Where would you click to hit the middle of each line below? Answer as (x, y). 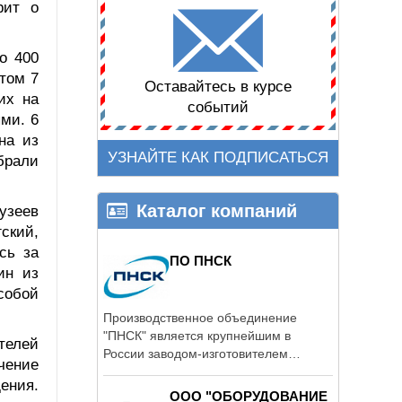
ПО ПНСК (201, 260)
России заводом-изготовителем (196, 353)
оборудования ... (153, 371)
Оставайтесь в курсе (218, 87)
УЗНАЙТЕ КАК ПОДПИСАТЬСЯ (218, 158)
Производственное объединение (200, 317)
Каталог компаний (217, 210)
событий (218, 108)
